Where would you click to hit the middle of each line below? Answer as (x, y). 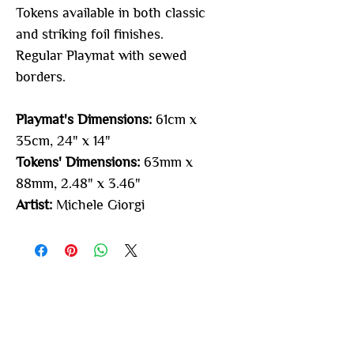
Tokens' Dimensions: (80, 163)
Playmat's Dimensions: (84, 120)
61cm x (174, 120)
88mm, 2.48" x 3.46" (78, 184)
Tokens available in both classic (111, 13)
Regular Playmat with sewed (101, 56)
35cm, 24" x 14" (63, 141)
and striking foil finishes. (90, 35)
